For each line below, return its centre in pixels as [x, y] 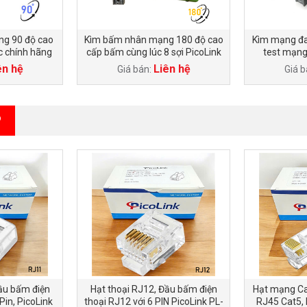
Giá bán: [135, 69]
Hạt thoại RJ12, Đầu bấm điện [153, 289]
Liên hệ [172, 69]
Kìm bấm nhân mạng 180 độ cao [153, 40]
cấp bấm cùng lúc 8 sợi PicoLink [153, 52]
